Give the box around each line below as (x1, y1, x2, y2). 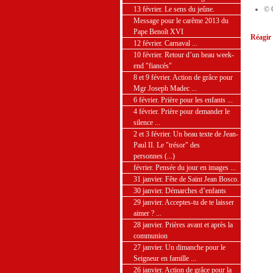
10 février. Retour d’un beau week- (133, 51, 234, 59)
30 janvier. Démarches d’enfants (133, 186, 226, 195)
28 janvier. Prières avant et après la (133, 221, 233, 229)
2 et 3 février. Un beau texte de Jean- (133, 130, 238, 138)
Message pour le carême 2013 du (133, 16, 229, 25)
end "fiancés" (133, 62, 172, 70)
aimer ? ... (133, 209, 161, 218)
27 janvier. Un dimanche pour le (133, 243, 225, 252)
